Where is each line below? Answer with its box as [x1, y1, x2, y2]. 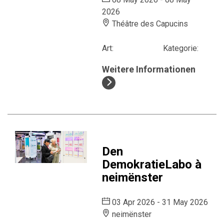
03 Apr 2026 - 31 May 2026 [110, 197, 208, 207]
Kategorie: [163, 43, 199, 53]
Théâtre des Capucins [110, 19, 188, 28]
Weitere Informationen [102, 64, 196, 74]
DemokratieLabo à [102, 157, 202, 171]
